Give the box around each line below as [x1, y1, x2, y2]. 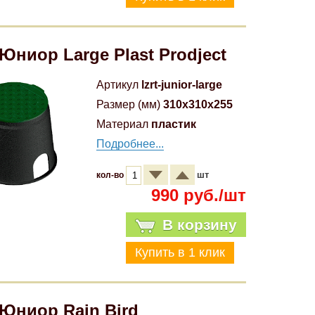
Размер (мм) [96, 98, 160, 110]
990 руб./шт [150, 186, 246, 205]
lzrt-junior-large [141, 79, 222, 91]
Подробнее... [96, 138, 164, 150]
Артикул [96, 79, 139, 91]
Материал [96, 118, 148, 130]
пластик [151, 118, 196, 130]
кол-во [96, 170, 126, 180]
